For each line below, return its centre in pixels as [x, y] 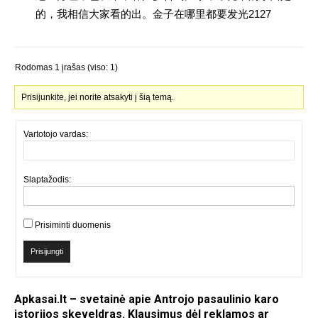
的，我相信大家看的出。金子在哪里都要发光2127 [153, 14]
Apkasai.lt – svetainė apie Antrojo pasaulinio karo [147, 299]
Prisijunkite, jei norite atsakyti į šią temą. [98, 97]
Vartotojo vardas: [56, 134]
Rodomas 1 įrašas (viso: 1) [66, 67]
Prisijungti [47, 251]
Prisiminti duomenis [73, 225]
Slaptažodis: [47, 180]
